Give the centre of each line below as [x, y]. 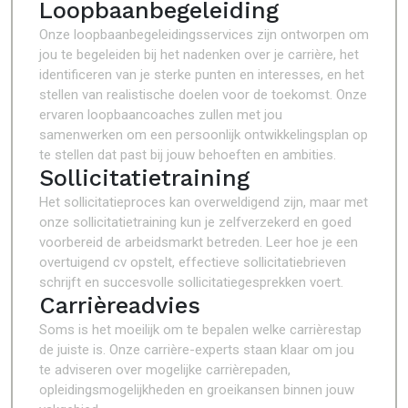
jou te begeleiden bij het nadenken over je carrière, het [199, 55]
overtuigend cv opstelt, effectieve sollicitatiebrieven [193, 262]
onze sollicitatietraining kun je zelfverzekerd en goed [195, 222]
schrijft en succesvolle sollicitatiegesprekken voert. [191, 282]
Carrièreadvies [120, 306]
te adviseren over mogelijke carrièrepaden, [165, 370]
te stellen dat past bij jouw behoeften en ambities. [188, 155]
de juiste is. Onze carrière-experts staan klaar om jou [197, 350]
